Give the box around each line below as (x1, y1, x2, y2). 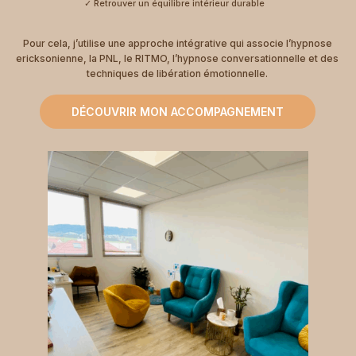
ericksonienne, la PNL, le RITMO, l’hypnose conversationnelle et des (16, 52, 339, 65)
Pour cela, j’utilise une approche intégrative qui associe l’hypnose (22, 37, 332, 50)
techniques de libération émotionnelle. (87, 68, 269, 80)
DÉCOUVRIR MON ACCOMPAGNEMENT (72, 105, 284, 119)
